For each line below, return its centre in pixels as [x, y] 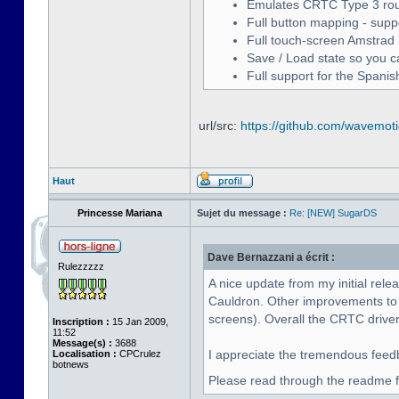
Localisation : [85, 354]
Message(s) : [82, 343]
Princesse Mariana [119, 213]
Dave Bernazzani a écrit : [271, 257]
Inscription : [81, 322]
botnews [71, 364]
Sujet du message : [242, 213]
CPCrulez [139, 354]
